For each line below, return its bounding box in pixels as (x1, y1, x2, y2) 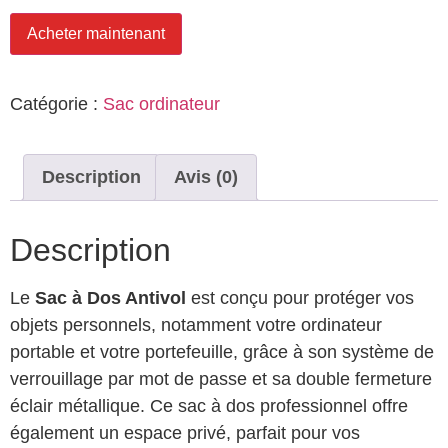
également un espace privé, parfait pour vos (10, 422, 360, 443)
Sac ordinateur (103, 94, 220, 115)
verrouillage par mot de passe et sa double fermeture (10, 368, 432, 389)
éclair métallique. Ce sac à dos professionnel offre (10, 395, 408, 416)
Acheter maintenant (27, 25, 165, 43)
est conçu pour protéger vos (186, 287, 414, 308)
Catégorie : (10, 94, 103, 115)
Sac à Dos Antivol (35, 287, 186, 308)
